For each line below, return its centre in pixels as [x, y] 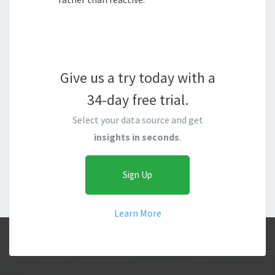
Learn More [137, 213]
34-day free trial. [137, 99]
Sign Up [137, 174]
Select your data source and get [137, 119]
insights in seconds [137, 137]
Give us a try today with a [137, 77]
